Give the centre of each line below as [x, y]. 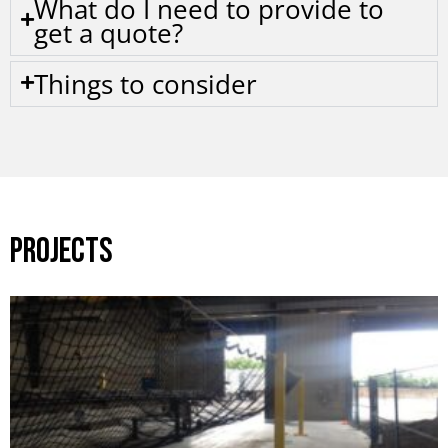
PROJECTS [61, 251]
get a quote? [108, 32]
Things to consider [145, 83]
